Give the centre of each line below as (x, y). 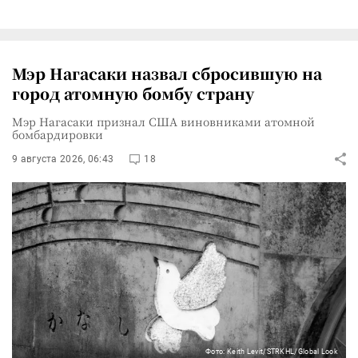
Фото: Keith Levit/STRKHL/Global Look (272, 351)
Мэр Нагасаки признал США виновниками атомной (163, 121)
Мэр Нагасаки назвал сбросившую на (167, 73)
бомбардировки (58, 134)
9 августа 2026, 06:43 (63, 159)
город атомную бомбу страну (133, 93)
